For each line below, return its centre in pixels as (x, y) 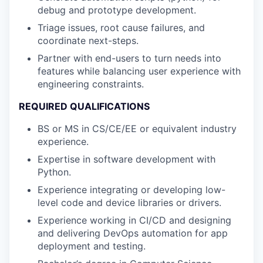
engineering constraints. (91, 84)
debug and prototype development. (117, 10)
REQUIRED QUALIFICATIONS (84, 106)
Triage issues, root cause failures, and (121, 28)
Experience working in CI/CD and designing (134, 220)
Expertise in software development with (127, 159)
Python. (54, 172)
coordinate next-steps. (88, 41)
